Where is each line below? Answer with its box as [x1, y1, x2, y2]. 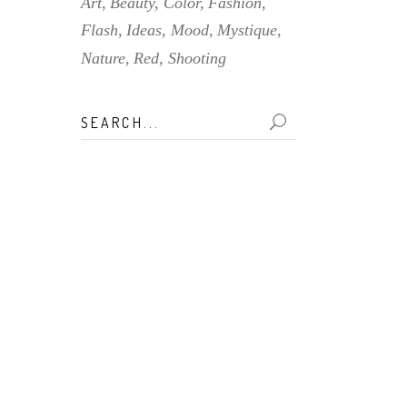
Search [79, 108, 128, 127]
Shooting [167, 48, 226, 67]
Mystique [217, 21, 278, 40]
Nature [80, 48, 125, 67]
